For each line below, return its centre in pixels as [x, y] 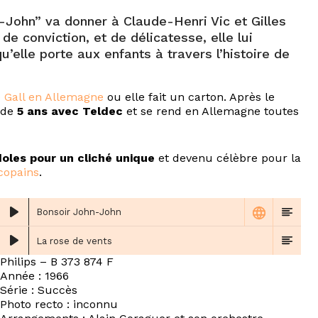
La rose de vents [74, 241]
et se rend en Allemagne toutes [211, 111]
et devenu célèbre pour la [228, 158]
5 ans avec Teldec [70, 111]
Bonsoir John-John [79, 212]
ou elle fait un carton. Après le [189, 97]
